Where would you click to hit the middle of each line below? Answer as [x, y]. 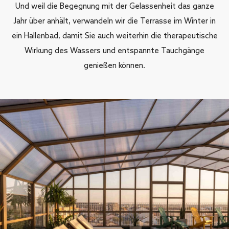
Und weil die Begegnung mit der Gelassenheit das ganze [114, 7]
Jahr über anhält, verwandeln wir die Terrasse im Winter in [114, 21]
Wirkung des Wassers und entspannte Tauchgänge [114, 51]
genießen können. [114, 66]
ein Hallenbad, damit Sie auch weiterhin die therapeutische [114, 36]
